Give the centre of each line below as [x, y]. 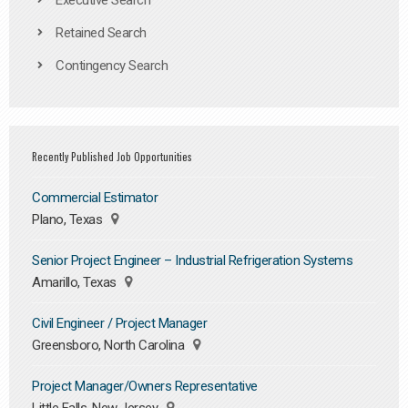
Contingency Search [112, 66]
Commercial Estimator [95, 198]
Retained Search [101, 33]
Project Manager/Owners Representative [145, 386]
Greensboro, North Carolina [110, 345]
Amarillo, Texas [76, 282]
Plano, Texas [69, 219]
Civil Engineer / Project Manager [119, 323]
